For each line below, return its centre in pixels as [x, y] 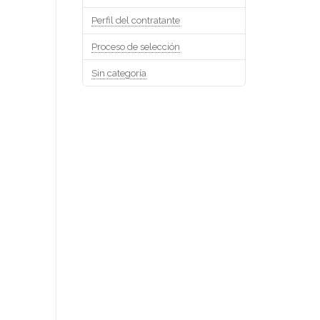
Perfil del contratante [135, 21]
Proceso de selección [135, 46]
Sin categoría [119, 73]
